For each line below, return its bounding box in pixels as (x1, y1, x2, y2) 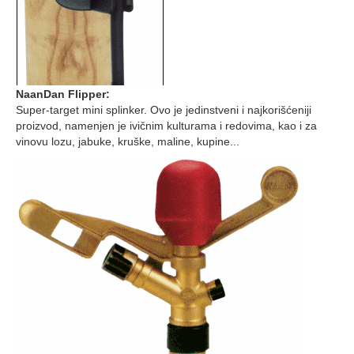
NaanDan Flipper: (16, 88, 110, 100)
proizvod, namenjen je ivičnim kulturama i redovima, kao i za (16, 119, 317, 132)
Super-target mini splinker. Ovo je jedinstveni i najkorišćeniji (16, 104, 311, 116)
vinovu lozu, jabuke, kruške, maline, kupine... (16, 135, 239, 148)
